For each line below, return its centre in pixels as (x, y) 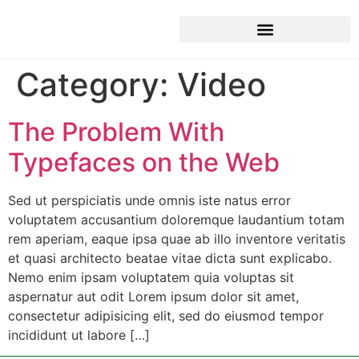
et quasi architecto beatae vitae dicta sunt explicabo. (170, 258)
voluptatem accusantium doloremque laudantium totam (176, 220)
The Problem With (116, 132)
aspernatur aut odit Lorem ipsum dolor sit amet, (153, 296)
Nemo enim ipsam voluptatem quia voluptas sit (151, 277)
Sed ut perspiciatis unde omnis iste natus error (149, 200)
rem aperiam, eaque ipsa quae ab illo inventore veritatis (177, 239)
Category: (97, 85)
